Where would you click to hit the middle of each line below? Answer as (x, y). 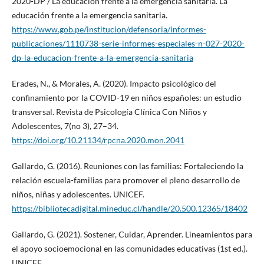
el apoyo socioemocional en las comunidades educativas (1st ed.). (129, 248)
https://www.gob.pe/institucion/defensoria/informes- (109, 29)
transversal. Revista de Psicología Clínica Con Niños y (109, 111)
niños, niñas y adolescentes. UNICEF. (78, 194)
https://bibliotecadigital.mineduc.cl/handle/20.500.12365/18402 (129, 208)
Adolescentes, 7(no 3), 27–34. (65, 126)
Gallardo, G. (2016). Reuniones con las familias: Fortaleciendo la (127, 166)
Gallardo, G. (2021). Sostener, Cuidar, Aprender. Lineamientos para (132, 234)
